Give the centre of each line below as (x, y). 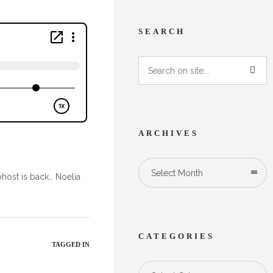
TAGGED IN (71, 244)
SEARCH (162, 31)
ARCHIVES (168, 133)
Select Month (177, 173)
